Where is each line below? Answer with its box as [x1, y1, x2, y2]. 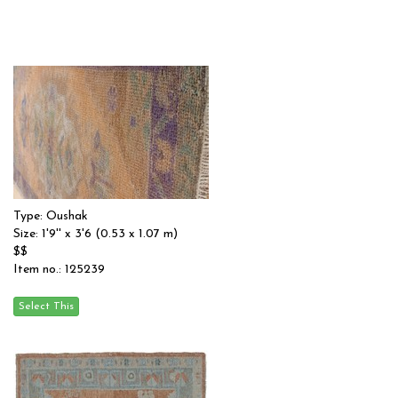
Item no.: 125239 [13, 263, 105, 276]
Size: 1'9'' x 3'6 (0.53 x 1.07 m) [13, 227, 178, 241]
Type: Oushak [13, 210, 88, 223]
